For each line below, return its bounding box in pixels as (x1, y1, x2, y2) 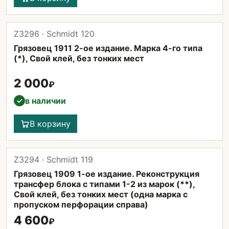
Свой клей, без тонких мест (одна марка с (14, 189, 188, 199)
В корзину (30, 119, 71, 129)
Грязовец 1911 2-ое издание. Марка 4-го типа (14, 43, 202, 53)
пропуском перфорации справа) (14, 199, 148, 210)
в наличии (25, 96, 66, 106)
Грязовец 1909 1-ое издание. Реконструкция (14, 169, 199, 179)
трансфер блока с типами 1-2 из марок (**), (14, 179, 195, 189)
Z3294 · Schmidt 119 (14, 154, 93, 165)
